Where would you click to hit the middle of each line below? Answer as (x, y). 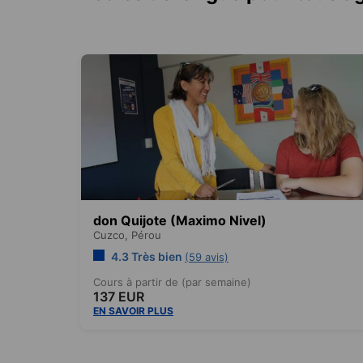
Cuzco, (112, 235)
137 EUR (119, 296)
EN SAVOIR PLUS (133, 310)
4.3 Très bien (147, 256)
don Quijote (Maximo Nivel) (180, 220)
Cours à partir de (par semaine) (172, 282)
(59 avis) (207, 256)
